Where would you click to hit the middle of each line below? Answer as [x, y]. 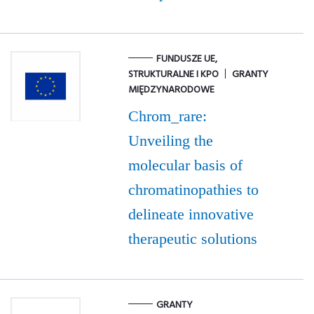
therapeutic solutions [192, 239]
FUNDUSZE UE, [186, 60]
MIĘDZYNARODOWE [171, 90]
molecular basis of [185, 165]
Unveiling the [170, 141]
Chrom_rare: [167, 116]
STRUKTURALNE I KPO [173, 75]
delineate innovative [191, 214]
